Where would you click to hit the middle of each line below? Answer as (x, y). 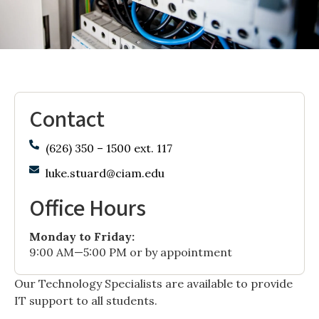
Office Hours (88, 209)
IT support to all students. (86, 300)
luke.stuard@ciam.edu (105, 173)
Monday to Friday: (82, 236)
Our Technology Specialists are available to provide (153, 283)
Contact (67, 120)
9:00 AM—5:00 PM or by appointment (131, 252)
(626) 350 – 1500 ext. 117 (109, 148)
